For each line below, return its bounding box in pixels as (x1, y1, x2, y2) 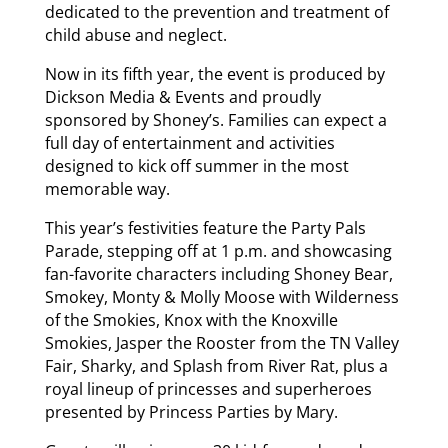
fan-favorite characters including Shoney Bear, (44, 262, 393, 285)
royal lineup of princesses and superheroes (44, 377, 372, 400)
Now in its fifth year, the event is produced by (44, 62, 385, 85)
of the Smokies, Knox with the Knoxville (44, 308, 338, 331)
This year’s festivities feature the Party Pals (44, 216, 366, 239)
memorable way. (44, 177, 170, 200)
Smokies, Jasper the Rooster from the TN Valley (44, 331, 399, 354)
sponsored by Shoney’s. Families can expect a (44, 108, 387, 131)
